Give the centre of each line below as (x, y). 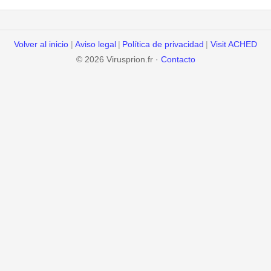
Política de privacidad (163, 45)
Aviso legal (95, 45)
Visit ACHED (233, 45)
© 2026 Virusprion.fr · (118, 60)
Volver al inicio (41, 45)
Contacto (178, 60)
